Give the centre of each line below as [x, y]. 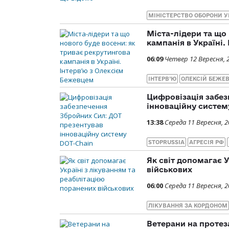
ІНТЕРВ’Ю [162, 78]
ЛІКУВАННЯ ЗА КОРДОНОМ [188, 205]
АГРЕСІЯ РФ [207, 142]
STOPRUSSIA [166, 142]
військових [169, 169]
